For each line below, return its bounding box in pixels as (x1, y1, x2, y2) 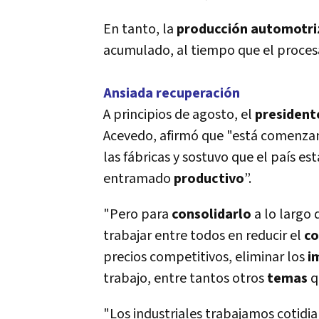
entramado (103, 169, 174, 188)
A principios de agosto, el (103, 105, 255, 124)
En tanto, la (103, 20, 177, 38)
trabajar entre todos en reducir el (103, 226, 304, 245)
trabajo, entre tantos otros (103, 269, 267, 288)
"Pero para (103, 205, 172, 224)
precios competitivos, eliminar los (103, 248, 308, 266)
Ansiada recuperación (103, 84, 240, 103)
